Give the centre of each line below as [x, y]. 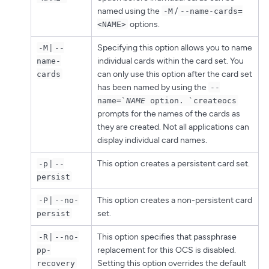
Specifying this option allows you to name [174, 47]
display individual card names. [152, 140]
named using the [129, 11]
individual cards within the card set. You [170, 61]
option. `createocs [191, 100]
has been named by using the [153, 87]
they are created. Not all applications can [173, 127]
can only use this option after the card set [174, 74]
